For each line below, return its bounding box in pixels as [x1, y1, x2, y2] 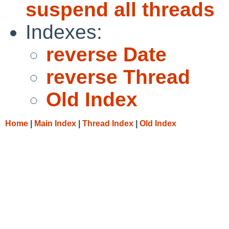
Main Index [34, 119, 76, 128]
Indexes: [26, 20, 102, 43]
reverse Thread [46, 65, 190, 88]
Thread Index [82, 119, 133, 128]
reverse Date [46, 43, 167, 65]
